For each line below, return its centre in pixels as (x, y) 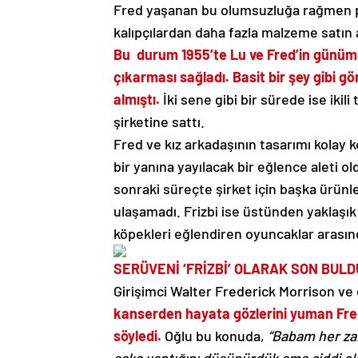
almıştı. (137, 99)
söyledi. (137, 335)
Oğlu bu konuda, (215, 335)
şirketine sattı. (159, 121)
